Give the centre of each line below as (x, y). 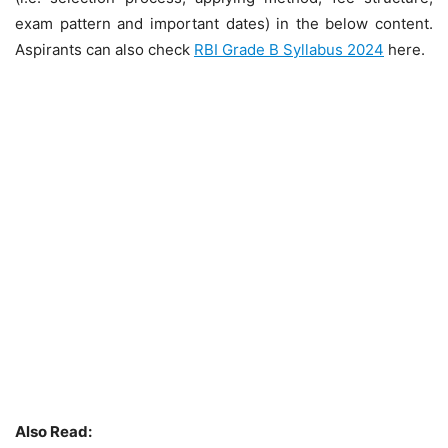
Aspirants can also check (104, 49)
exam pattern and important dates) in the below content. (224, 23)
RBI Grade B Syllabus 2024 (289, 49)
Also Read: (53, 431)
